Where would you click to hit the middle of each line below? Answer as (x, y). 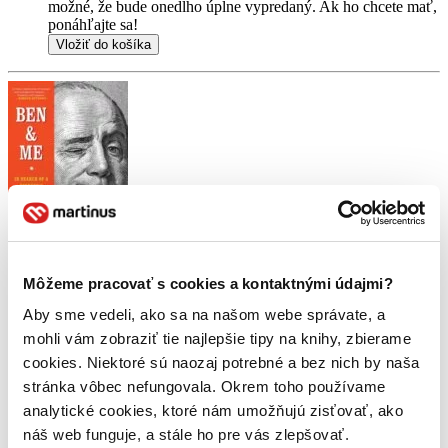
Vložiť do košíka (103, 45)
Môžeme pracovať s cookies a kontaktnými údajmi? (208, 283)
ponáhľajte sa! (93, 25)
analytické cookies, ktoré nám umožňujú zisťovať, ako (213, 410)
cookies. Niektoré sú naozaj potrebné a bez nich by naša (221, 362)
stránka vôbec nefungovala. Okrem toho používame (204, 386)
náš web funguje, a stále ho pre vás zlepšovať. (186, 434)
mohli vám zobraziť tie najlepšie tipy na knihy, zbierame (217, 338)
